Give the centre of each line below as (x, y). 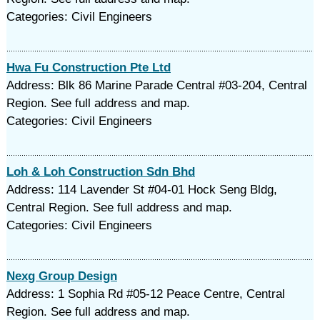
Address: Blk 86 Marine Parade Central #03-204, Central (156, 85)
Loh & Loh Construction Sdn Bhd (100, 172)
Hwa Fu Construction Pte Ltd (88, 67)
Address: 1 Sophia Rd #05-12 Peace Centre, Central (145, 294)
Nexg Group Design (61, 276)
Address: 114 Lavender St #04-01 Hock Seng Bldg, (141, 190)
